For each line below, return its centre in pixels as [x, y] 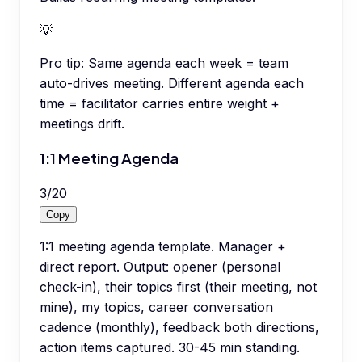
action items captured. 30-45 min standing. [170, 348]
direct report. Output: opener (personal [160, 267]
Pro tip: [62, 63]
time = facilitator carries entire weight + [160, 103]
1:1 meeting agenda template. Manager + [163, 247]
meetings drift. [82, 123]
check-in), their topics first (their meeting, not [178, 287]
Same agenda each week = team [188, 63]
